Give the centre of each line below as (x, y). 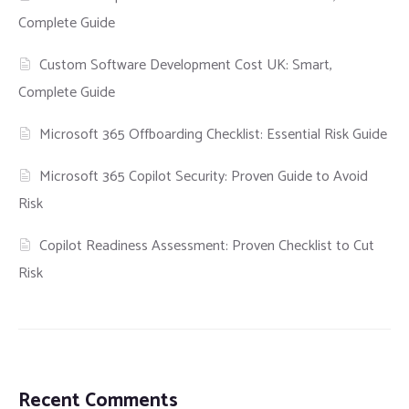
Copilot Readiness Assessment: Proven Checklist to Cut (207, 246)
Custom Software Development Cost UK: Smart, (186, 65)
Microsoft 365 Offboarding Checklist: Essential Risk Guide (214, 134)
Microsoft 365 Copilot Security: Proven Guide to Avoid (204, 176)
